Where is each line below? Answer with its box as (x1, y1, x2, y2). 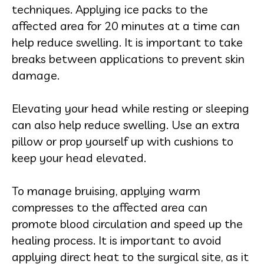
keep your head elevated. (12, 150, 146, 165)
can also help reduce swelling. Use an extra (12, 117, 240, 132)
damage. (12, 68, 60, 82)
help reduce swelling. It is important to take (12, 35, 243, 49)
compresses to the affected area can (12, 200, 207, 214)
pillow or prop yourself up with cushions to (12, 134, 233, 148)
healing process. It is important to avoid (12, 233, 222, 247)
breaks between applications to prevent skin (12, 51, 245, 66)
